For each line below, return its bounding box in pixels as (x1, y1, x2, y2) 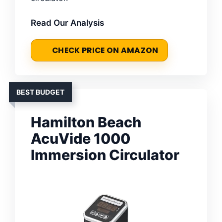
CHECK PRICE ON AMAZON (52, 45, 159, 55)
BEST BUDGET (16, 87, 64, 96)
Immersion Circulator (31, 146, 179, 164)
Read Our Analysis (31, 17, 104, 28)
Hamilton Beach (31, 113, 141, 131)
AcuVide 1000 (31, 129, 130, 147)
